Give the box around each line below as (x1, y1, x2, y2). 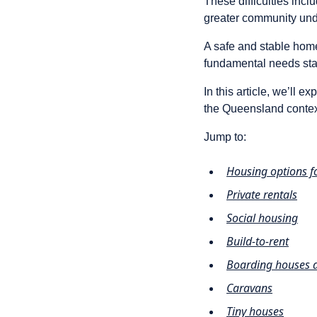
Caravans (226, 280, 272, 296)
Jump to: (204, 131, 246, 143)
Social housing (226, 210, 298, 226)
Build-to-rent (226, 234, 289, 249)
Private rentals (226, 187, 297, 202)
